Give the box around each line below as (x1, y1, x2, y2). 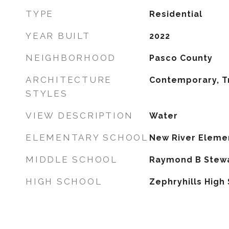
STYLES (26, 88, 68, 99)
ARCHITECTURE (26, 75, 112, 85)
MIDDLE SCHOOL (26, 154, 118, 165)
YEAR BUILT (26, 31, 90, 41)
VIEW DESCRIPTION (26, 110, 133, 121)
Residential (149, 9, 202, 19)
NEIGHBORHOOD (26, 53, 116, 63)
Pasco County (149, 53, 213, 63)
